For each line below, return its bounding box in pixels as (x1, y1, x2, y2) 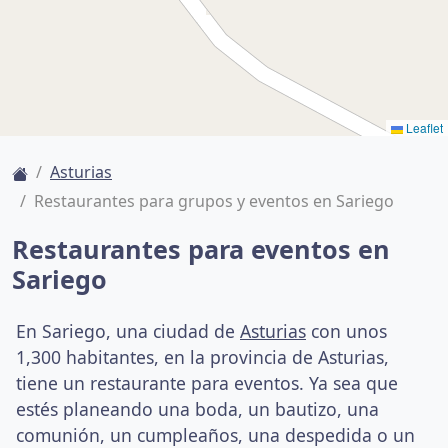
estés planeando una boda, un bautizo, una (16, 397, 379, 421)
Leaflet (403, 119, 443, 136)
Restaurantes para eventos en (12, 232, 390, 266)
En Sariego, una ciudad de (16, 319, 240, 343)
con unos (306, 319, 387, 343)
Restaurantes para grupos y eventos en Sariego (34, 190, 394, 212)
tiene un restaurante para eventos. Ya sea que (16, 371, 398, 395)
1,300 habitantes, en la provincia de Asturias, (16, 345, 389, 369)
